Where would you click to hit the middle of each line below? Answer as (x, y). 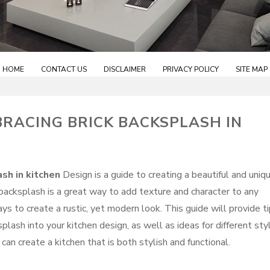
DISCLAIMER (125, 69)
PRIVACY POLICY (191, 69)
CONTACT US (64, 69)
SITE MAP (252, 69)
